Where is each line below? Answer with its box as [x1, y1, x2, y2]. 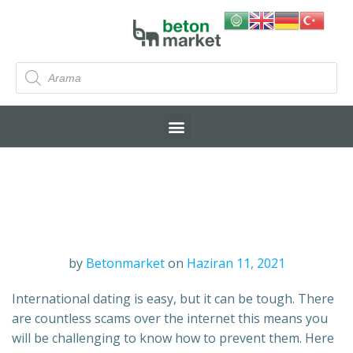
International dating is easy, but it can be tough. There [12, 290, 334, 308]
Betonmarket [85, 255, 165, 273]
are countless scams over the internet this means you [12, 310, 328, 328]
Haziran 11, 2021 [186, 255, 285, 273]
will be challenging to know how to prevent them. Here [12, 329, 334, 347]
